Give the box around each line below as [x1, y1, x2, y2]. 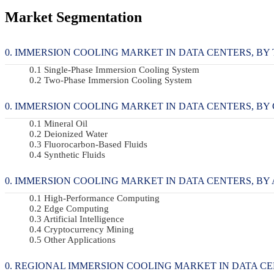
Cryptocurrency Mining [44, 224, 134, 234]
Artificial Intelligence [43, 213, 124, 224]
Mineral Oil [44, 118, 87, 128]
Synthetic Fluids [44, 149, 105, 160]
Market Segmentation [5, 9, 142, 25]
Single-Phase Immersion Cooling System [44, 64, 199, 75]
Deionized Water [44, 128, 108, 139]
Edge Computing [44, 203, 109, 213]
